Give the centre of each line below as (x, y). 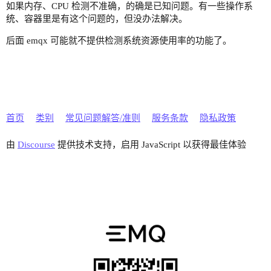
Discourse (36, 144)
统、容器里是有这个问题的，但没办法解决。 (97, 18)
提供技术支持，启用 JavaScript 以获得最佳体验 (151, 144)
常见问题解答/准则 (103, 118)
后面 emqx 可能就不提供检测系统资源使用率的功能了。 (119, 40)
